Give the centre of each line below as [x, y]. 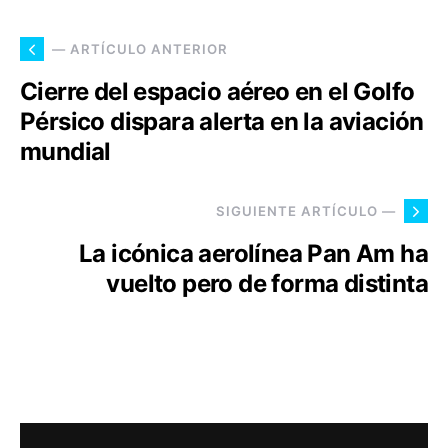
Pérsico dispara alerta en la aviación [222, 122]
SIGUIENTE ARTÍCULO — [306, 210]
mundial [65, 152]
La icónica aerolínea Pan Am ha [253, 254]
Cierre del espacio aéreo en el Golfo [217, 92]
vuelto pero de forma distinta [267, 284]
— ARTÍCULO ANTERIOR [140, 48]
